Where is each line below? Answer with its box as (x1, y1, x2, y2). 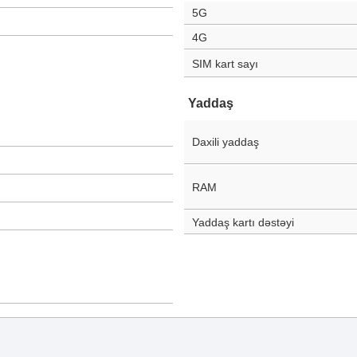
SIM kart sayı (192, 57, 258, 70)
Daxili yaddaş (192, 135, 259, 148)
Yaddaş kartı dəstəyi (192, 216, 294, 229)
